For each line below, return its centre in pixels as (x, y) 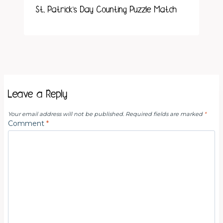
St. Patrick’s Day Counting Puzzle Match (106, 9)
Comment (27, 123)
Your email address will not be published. (66, 114)
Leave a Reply (38, 94)
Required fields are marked (165, 114)
